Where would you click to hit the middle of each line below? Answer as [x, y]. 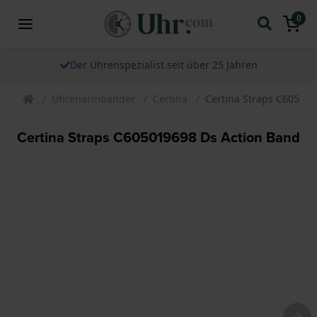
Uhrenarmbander [93, 98]
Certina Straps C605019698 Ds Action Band [158, 137]
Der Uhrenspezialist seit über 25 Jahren [163, 64]
